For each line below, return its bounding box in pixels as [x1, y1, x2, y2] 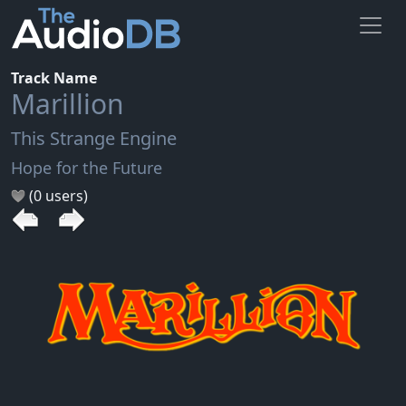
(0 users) [25, 185, 88, 206]
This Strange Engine [11, 125, 177, 150]
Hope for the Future [11, 156, 162, 179]
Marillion [11, 84, 124, 122]
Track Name [11, 67, 97, 88]
